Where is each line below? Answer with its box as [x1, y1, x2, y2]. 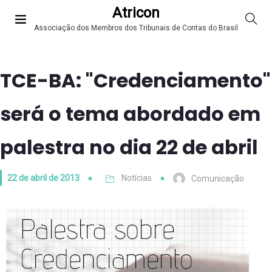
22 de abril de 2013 [7, 173, 80, 183]
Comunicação [191, 174, 244, 184]
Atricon [112, 4, 160, 22]
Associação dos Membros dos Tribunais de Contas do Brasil [34, 24, 238, 33]
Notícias [121, 173, 152, 183]
